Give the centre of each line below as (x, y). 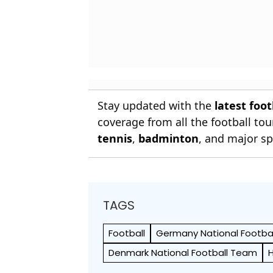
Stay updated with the (156, 105)
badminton (169, 138)
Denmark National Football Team (183, 252)
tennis (115, 138)
